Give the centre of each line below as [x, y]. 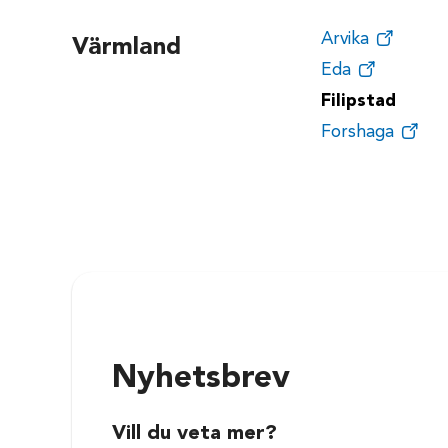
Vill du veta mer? [194, 433]
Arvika [344, 39]
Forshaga [357, 132]
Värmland [126, 48]
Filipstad [358, 101]
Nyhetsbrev [201, 378]
